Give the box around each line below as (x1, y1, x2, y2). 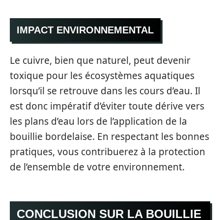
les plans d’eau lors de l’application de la (10, 114, 187, 128)
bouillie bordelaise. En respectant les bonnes (10, 130, 209, 143)
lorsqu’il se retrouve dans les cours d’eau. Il (10, 84, 200, 97)
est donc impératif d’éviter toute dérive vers (10, 99, 204, 112)
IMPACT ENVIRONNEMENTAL (17, 25, 154, 35)
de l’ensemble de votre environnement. (10, 160, 185, 173)
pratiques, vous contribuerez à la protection (10, 145, 205, 158)
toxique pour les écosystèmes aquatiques (10, 69, 194, 82)
